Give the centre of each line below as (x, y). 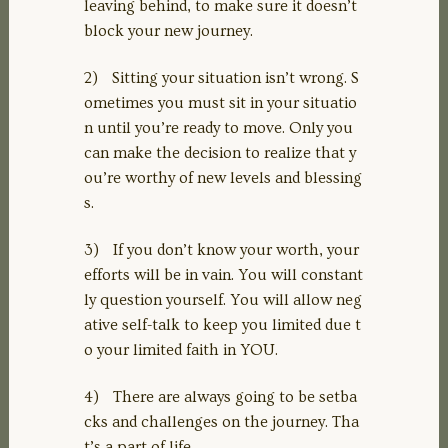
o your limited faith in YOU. (181, 349)
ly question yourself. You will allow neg (223, 299)
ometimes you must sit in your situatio (220, 102)
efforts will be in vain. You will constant (223, 274)
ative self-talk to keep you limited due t (222, 324)
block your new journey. (168, 30)
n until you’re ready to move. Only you (218, 127)
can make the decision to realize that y (220, 152)
